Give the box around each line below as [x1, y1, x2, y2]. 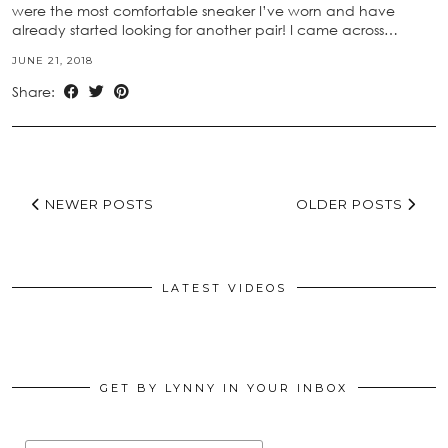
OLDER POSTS [296, 196, 407, 213]
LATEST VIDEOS [161, 281, 287, 296]
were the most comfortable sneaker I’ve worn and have [12, 2, 395, 20]
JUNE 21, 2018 [12, 54, 93, 68]
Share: [12, 83, 59, 101]
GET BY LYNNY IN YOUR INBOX [100, 381, 348, 396]
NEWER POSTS [41, 196, 154, 213]
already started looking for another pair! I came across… [12, 21, 398, 39]
